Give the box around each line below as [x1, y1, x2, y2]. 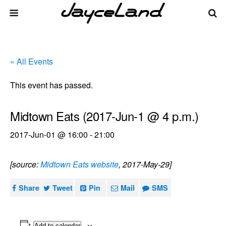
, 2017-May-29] [119, 158, 172, 170]
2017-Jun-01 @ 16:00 [10, 129, 88, 140]
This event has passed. [10, 79, 93, 91]
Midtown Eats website [40, 158, 119, 170]
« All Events [10, 55, 53, 67]
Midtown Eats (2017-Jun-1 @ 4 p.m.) [10, 107, 199, 125]
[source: [10, 158, 40, 170]
